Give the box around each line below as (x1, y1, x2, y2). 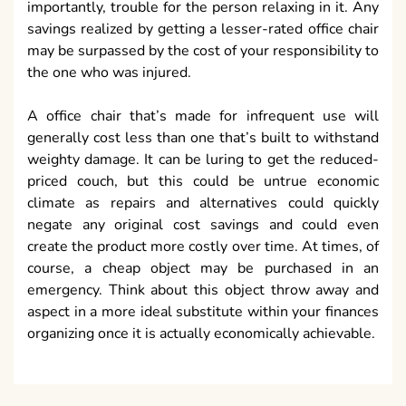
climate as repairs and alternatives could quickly (27, 193, 379, 214)
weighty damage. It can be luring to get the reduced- (27, 150, 379, 170)
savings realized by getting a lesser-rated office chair (27, 19, 379, 40)
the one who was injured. (27, 63, 191, 83)
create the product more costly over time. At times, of (27, 237, 379, 257)
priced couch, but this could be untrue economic (27, 171, 379, 192)
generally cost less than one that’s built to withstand (27, 128, 379, 149)
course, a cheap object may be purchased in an (27, 258, 379, 279)
